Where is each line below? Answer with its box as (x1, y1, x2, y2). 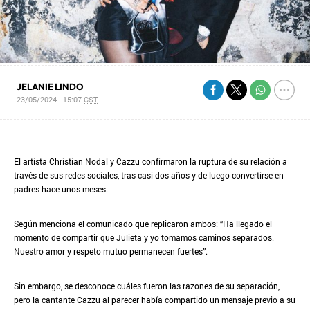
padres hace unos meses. (14, 183, 108, 194)
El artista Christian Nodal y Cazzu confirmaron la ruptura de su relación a (14, 156, 287, 167)
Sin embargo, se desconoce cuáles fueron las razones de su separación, (14, 280, 280, 291)
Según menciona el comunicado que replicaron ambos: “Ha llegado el (14, 218, 272, 229)
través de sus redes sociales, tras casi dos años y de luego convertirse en (14, 170, 284, 181)
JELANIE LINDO (17, 81, 84, 92)
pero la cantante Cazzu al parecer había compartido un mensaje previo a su (14, 294, 295, 305)
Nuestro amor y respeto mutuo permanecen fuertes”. (14, 246, 208, 257)
